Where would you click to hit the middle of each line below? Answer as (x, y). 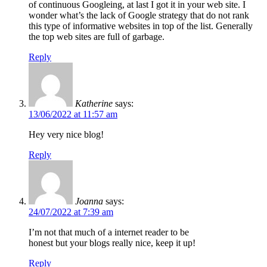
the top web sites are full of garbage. (97, 36)
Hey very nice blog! (66, 134)
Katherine (94, 103)
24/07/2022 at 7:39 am (71, 212)
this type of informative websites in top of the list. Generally (141, 26)
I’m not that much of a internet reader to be (109, 232)
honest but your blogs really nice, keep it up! (112, 243)
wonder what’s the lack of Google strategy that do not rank (139, 15)
